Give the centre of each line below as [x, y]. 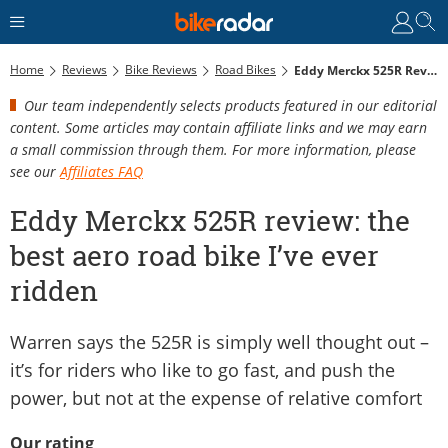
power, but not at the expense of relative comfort [216, 397]
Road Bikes [245, 69]
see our [35, 171]
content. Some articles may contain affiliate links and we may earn [218, 127]
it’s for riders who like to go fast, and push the [202, 369]
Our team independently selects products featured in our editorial [230, 105]
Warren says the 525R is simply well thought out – [219, 341]
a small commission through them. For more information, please [213, 149]
